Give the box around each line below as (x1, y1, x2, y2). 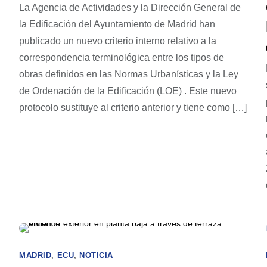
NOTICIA (79, 251, 113, 260)
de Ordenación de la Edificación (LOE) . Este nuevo (19, 86, 237, 96)
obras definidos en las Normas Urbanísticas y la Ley (19, 69, 239, 79)
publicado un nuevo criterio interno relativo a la (19, 36, 217, 46)
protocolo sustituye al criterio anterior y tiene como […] (19, 103, 247, 113)
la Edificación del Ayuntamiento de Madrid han (19, 19, 216, 29)
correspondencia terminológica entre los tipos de (19, 52, 225, 63)
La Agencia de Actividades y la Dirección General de (19, 2, 241, 13)
